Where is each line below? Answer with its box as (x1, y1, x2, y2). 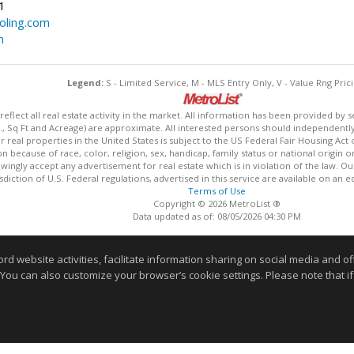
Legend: (67, 76, 104, 88)
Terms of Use (187, 184, 246, 197)
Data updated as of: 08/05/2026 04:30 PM (132, 209, 301, 222)
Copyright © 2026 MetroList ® (153, 197, 281, 209)
